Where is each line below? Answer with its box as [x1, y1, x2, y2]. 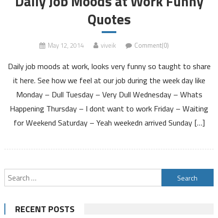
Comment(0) [134, 40, 169, 50]
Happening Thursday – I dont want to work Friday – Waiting [10, 102, 208, 114]
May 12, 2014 [48, 40, 84, 50]
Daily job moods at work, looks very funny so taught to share [7, 60, 211, 72]
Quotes [87, 9, 131, 30]
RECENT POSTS [15, 202, 74, 216]
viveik [101, 40, 116, 50]
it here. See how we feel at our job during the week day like [13, 74, 205, 86]
